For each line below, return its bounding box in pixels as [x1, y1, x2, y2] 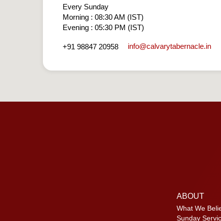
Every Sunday [63, 2, 109, 11]
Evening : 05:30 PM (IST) [63, 23, 144, 32]
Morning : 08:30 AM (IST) [63, 13, 144, 22]
